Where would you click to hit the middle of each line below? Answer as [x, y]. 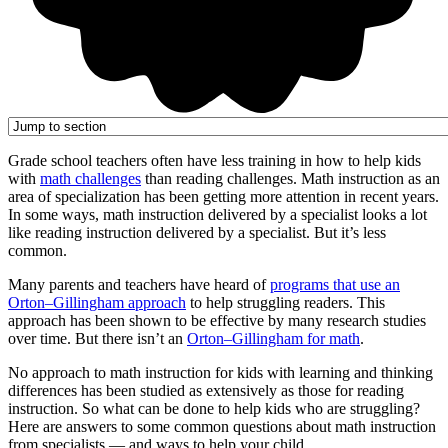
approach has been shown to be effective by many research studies [217, 320]
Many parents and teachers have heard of [139, 284]
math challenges [90, 178]
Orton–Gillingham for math [273, 338]
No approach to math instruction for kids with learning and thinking [220, 372]
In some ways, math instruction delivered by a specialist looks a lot [217, 214]
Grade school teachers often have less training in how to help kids [214, 160]
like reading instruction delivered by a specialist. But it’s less [197, 232]
